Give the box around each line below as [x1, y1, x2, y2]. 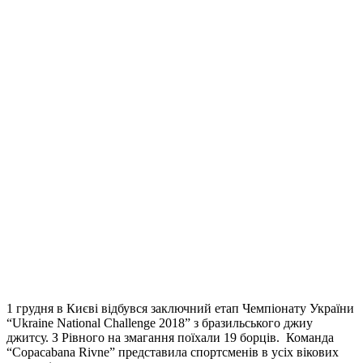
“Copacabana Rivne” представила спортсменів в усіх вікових [6, 345, 339, 360]
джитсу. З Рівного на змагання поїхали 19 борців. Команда [6, 331, 334, 345]
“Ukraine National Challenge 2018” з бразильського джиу [6, 316, 313, 331]
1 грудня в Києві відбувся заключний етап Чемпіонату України [6, 301, 354, 316]
